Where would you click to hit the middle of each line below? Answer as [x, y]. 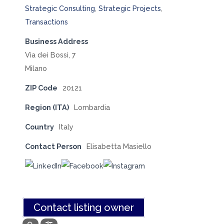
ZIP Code [41, 87]
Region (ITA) [47, 107]
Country [39, 126]
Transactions [46, 21]
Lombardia [92, 107]
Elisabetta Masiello [119, 146]
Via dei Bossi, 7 [50, 54]
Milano [36, 68]
